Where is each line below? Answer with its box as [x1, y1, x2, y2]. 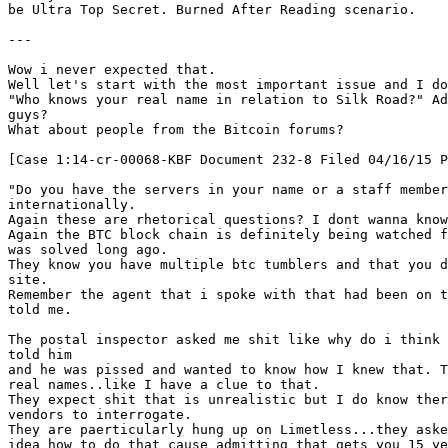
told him [8, 347, 72, 362]
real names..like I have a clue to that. [8, 377, 320, 392]
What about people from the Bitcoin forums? [8, 122, 344, 137]
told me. [8, 302, 72, 317]
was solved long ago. [8, 242, 168, 257]
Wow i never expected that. [8, 62, 216, 77]
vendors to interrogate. [8, 407, 192, 422]
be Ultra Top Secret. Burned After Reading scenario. [8, 2, 416, 17]
